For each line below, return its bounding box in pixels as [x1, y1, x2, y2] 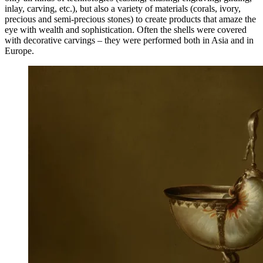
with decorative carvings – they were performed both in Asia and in [5, 35, 254, 46]
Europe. [5, 46, 34, 56]
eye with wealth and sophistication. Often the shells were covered [5, 25, 247, 35]
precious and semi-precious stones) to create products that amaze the [5, 14, 256, 25]
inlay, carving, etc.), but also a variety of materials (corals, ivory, [5, 4, 241, 14]
